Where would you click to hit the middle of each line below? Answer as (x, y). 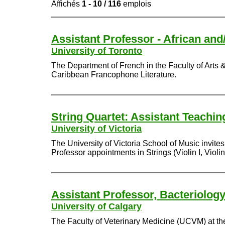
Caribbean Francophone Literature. (114, 75)
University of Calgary (96, 206)
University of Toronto (97, 51)
